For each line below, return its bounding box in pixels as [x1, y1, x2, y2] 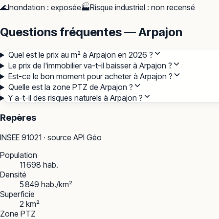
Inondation [8, 2, 45, 13]
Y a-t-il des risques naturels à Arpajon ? [8, 93, 143, 103]
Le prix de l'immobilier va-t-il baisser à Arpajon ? [8, 61, 172, 71]
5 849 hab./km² [20, 179, 72, 189]
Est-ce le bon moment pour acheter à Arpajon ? [8, 71, 173, 82]
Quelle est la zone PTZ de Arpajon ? [8, 82, 133, 92]
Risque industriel [90, 2, 145, 13]
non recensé [151, 2, 195, 13]
